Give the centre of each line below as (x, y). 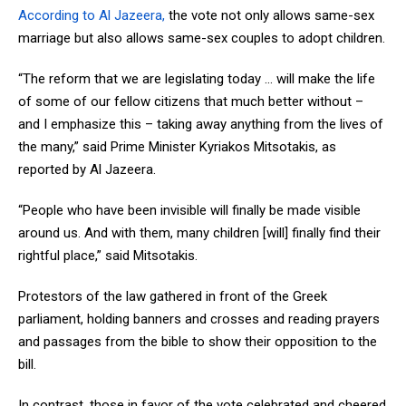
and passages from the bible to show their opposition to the (198, 342)
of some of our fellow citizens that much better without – (191, 101)
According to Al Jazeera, (92, 15)
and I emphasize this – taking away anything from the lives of (201, 124)
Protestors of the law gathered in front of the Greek (173, 296)
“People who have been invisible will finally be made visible (189, 210)
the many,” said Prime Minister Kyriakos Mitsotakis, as (177, 147)
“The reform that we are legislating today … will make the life (197, 79)
